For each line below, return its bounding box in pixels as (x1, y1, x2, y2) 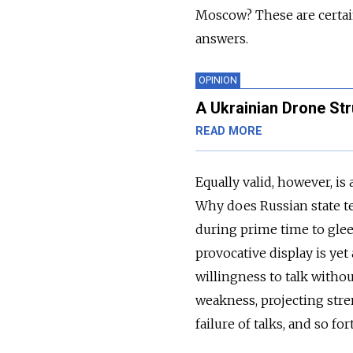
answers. (195, 30, 248, 46)
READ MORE (195, 124, 262, 138)
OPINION (199, 73, 237, 86)
